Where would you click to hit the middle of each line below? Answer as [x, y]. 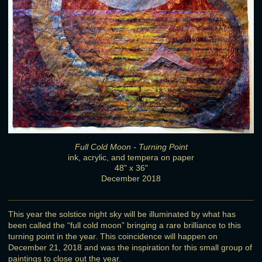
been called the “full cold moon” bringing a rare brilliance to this [125, 225]
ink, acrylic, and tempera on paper [131, 157]
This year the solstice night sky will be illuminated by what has [122, 214]
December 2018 [131, 178]
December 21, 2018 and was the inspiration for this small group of [130, 247]
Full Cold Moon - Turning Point [131, 146]
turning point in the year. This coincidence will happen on [113, 236]
